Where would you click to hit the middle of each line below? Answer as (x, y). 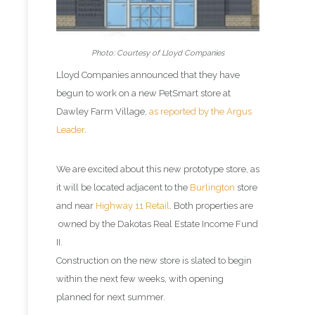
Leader (70, 129)
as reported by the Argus (200, 111)
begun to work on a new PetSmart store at (143, 93)
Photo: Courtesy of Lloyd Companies (158, 53)
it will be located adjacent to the (123, 187)
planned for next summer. (111, 297)
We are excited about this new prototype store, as (158, 169)
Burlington (212, 187)
